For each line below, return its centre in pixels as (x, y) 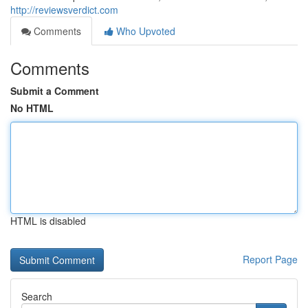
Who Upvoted (144, 31)
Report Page (270, 259)
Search (37, 296)
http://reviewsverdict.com (64, 10)
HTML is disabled (48, 221)
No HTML (32, 108)
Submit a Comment (55, 91)
